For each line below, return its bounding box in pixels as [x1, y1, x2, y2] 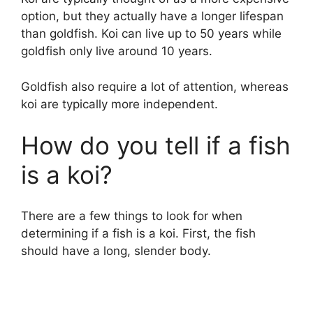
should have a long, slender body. [21, 243, 211, 258]
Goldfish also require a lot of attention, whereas [21, 79, 289, 94]
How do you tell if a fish [21, 131, 291, 161]
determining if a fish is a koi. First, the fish [21, 226, 256, 240]
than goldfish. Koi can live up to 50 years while [21, 27, 282, 41]
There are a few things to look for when [21, 208, 242, 223]
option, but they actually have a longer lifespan [21, 9, 284, 24]
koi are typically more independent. [21, 96, 218, 111]
